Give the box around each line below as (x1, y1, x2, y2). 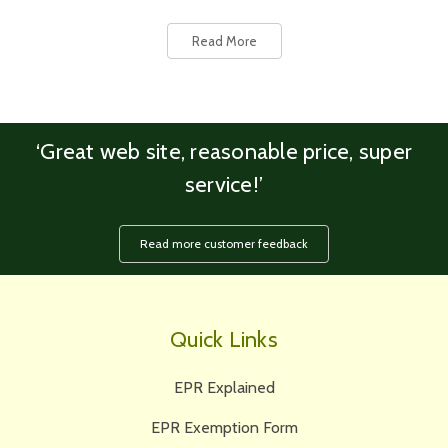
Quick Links (170, 326, 278, 354)
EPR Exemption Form (150, 418, 298, 438)
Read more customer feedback (140, 236, 308, 252)
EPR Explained (173, 378, 275, 398)
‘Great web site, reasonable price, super (36, 138, 412, 166)
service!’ (184, 171, 264, 199)
